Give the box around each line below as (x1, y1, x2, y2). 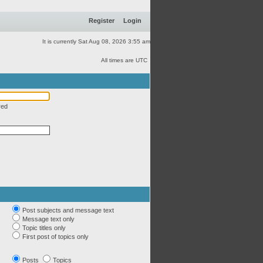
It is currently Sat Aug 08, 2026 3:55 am (42, 38, 150, 45)
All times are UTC (101, 57, 147, 63)
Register (89, 17, 114, 24)
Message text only (22, 215, 75, 222)
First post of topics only (22, 233, 89, 240)
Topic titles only (22, 224, 66, 231)
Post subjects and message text (22, 207, 114, 214)
